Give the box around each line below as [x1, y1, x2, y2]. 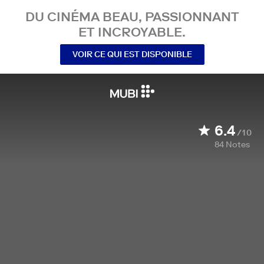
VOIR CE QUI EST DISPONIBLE [72, 48, 192, 60]
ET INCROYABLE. [78, 24, 186, 40]
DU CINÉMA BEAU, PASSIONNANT [25, 8, 239, 25]
